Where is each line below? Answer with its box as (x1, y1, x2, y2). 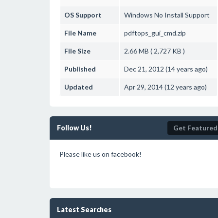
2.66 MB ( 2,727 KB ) (124, 47, 185, 55)
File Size (64, 47, 91, 55)
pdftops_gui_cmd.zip (124, 29, 186, 37)
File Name (64, 29, 96, 37)
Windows (124, 11, 153, 19)
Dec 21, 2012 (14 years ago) (124, 65, 208, 73)
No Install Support (153, 11, 210, 19)
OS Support (64, 11, 102, 19)
